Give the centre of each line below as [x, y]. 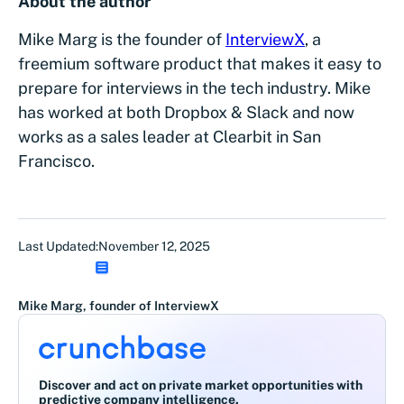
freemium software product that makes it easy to [200, 63]
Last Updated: [58, 246]
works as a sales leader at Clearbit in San [170, 136]
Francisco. [56, 161]
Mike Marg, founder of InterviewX [119, 305]
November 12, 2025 [154, 246]
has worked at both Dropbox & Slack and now [186, 112]
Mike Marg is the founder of [122, 39]
